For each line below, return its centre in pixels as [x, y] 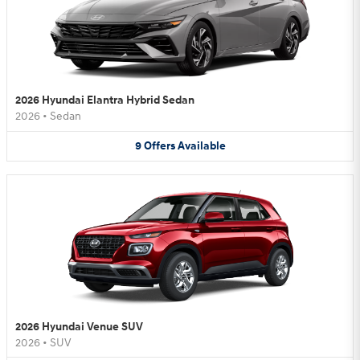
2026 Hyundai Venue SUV [79, 326]
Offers [159, 146]
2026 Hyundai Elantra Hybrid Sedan [105, 100]
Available [201, 146]
